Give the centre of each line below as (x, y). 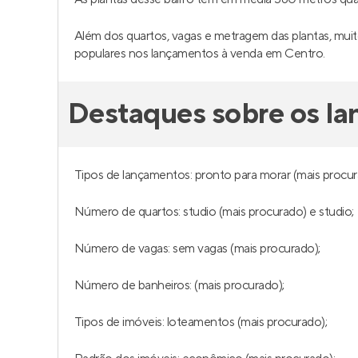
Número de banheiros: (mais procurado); (179, 285)
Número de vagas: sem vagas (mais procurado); (197, 249)
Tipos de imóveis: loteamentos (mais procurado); (201, 322)
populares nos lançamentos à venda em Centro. (200, 54)
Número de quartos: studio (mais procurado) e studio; (214, 212)
